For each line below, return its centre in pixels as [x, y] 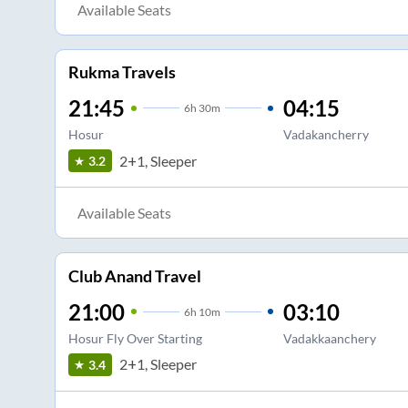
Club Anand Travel [134, 275]
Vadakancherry [326, 135]
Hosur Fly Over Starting [135, 338]
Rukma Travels [122, 72]
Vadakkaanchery [329, 338]
